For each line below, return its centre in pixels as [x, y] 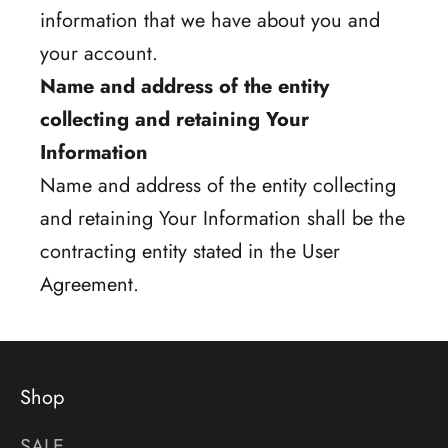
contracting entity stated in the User [190, 251]
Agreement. [89, 284]
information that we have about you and [210, 20]
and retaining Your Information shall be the [222, 218]
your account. [99, 53]
